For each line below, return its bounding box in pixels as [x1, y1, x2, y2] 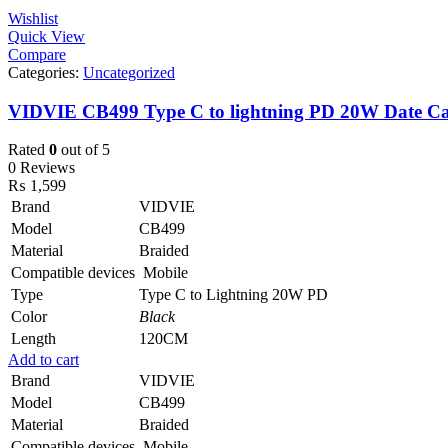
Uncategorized [83, 63, 175, 81]
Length [11, 330, 56, 348]
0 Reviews [8, 159, 75, 177]
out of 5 [57, 141, 110, 159]
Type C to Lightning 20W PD [139, 286, 328, 304]
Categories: [8, 63, 83, 81]
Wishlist [8, 9, 58, 27]
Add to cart [8, 351, 79, 369]
